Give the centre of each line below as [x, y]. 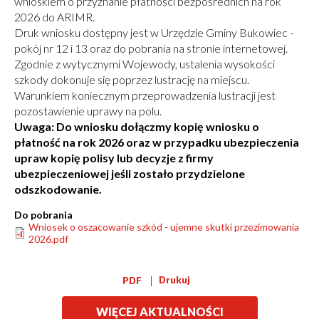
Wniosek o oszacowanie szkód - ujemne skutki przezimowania [164, 227]
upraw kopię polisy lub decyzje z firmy [114, 158]
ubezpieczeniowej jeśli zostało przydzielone [130, 174]
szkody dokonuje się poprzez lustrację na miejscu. [132, 80]
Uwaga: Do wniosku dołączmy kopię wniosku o [137, 127]
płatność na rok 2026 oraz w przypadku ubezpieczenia [157, 142]
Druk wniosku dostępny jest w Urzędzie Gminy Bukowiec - [154, 33]
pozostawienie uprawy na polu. [88, 111]
